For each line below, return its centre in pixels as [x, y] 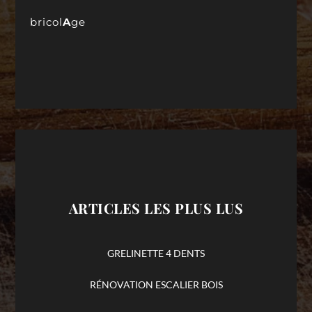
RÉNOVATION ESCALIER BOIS [156, 285]
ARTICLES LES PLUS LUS [156, 208]
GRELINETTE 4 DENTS [156, 253]
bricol [46, 22]
